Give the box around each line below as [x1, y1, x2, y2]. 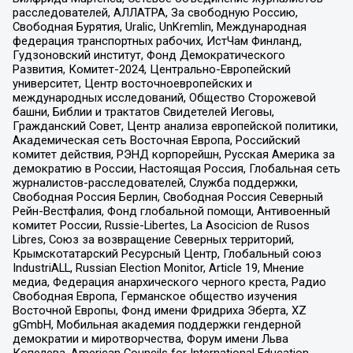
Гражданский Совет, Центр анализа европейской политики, [12, 119, 338, 134]
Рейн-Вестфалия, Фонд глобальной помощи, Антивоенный [12, 204, 330, 219]
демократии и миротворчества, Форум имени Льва [12, 332, 288, 347]
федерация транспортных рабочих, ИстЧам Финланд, [12, 34, 302, 49]
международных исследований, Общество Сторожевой [12, 91, 316, 106]
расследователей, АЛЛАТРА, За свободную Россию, [12, 6, 298, 20]
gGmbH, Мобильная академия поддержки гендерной [12, 318, 301, 333]
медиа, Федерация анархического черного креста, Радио [12, 275, 326, 290]
